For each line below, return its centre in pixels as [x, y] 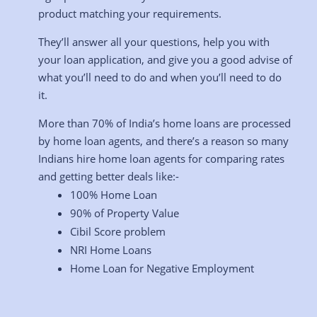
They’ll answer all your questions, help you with [154, 41]
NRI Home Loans [110, 249]
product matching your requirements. [129, 13]
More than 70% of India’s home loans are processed [164, 123]
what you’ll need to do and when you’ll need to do [160, 77]
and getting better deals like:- [108, 176]
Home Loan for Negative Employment [162, 268]
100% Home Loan [113, 194]
